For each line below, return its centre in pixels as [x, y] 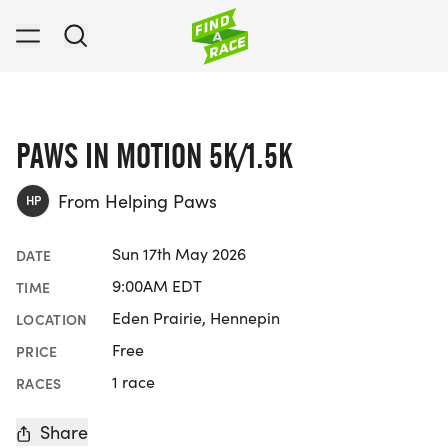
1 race [133, 381]
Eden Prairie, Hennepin [196, 317]
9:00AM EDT [157, 285]
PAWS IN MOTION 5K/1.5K [154, 155]
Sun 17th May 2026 [179, 253]
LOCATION [52, 318]
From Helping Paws [137, 201]
